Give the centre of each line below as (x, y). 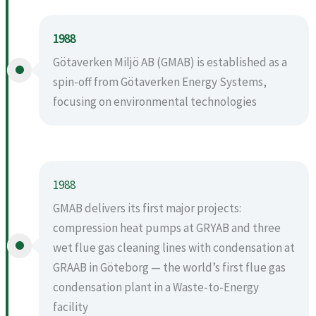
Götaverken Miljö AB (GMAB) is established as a (170, 62)
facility (71, 306)
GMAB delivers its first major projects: (147, 208)
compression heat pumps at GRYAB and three (167, 227)
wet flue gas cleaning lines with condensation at (174, 247)
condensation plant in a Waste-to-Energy (156, 287)
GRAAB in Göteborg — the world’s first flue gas (169, 267)
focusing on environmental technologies (155, 101)
